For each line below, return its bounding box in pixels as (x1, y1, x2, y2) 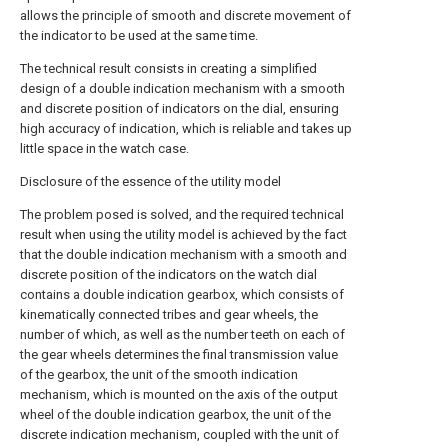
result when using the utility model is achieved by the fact (20, 227, 347, 242)
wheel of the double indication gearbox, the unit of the (20, 407, 331, 422)
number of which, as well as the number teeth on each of (20, 327, 345, 342)
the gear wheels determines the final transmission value (20, 347, 338, 362)
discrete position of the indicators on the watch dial (20, 267, 317, 282)
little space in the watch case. (20, 141, 189, 156)
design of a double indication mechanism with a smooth (20, 81, 345, 96)
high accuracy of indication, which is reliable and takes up (20, 121, 352, 136)
